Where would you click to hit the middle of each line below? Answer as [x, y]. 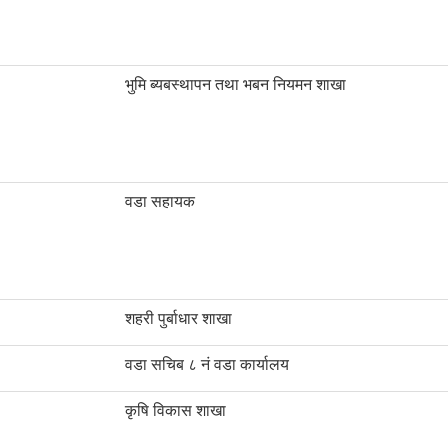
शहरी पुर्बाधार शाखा [178, 319]
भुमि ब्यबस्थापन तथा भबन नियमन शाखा [235, 85]
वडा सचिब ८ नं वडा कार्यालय [207, 365]
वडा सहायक [160, 202]
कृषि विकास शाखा [175, 411]
